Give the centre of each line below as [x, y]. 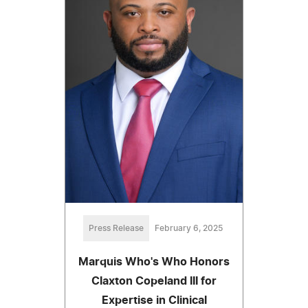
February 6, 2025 [188, 228]
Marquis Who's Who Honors [154, 262]
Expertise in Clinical [154, 300]
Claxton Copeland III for [154, 281]
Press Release [116, 228]
